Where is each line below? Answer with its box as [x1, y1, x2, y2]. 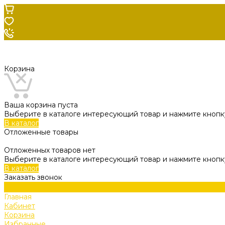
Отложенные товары [4, 128, 78, 137]
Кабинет [4, 201, 35, 210]
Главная [4, 192, 32, 201]
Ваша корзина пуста [4, 100, 78, 109]
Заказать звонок [4, 173, 62, 182]
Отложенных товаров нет [4, 146, 95, 155]
